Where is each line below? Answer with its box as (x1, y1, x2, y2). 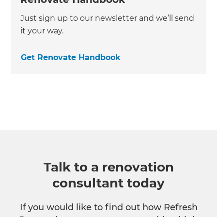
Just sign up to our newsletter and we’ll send (20, 14, 195, 23)
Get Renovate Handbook (21, 53, 121, 62)
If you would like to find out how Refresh (19, 202, 198, 213)
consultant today (52, 175, 165, 191)
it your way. (20, 26, 64, 36)
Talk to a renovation (43, 159, 174, 175)
